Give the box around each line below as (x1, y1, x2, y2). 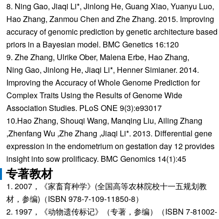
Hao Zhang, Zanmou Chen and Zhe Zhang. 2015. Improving (6, 13, 214, 24)
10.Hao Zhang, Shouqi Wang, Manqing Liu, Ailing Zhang (6, 115, 202, 126)
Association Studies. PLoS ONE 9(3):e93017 (6, 102, 162, 113)
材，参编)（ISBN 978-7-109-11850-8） (6, 193, 143, 204)
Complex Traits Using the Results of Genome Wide (6, 89, 182, 101)
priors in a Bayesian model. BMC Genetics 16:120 (6, 39, 179, 50)
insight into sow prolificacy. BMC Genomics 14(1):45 (6, 153, 186, 164)
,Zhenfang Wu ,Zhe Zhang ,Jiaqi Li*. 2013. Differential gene (6, 128, 212, 139)
